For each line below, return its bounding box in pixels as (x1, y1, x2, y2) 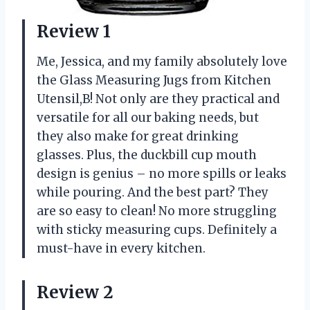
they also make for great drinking (37, 129, 239, 145)
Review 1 (37, 21, 111, 43)
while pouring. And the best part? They (37, 185, 268, 201)
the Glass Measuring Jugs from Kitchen (37, 73, 271, 89)
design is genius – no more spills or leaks (37, 166, 286, 182)
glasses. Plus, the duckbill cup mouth (37, 147, 257, 163)
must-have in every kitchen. (37, 241, 206, 257)
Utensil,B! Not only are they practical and (37, 91, 280, 107)
